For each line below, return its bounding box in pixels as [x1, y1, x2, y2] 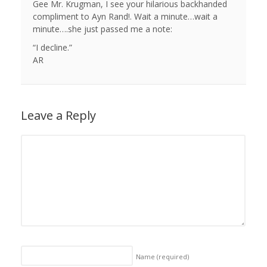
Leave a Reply [21, 107, 96, 124]
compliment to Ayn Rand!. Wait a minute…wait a [33, 11, 218, 23]
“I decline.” [33, 42, 72, 54]
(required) [157, 252, 189, 261]
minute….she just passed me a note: [33, 23, 172, 35]
